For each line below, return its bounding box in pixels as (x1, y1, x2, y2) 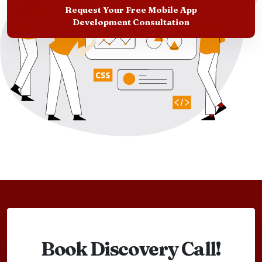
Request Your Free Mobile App (65, 5, 197, 15)
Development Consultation (73, 17, 189, 27)
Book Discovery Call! (41, 237, 221, 260)
